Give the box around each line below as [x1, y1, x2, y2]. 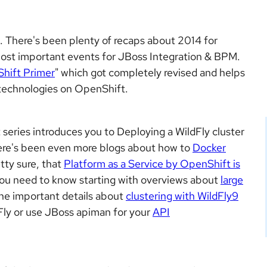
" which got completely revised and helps [55, 66, 245, 79]
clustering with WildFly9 [126, 189, 238, 203]
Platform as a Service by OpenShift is [64, 157, 240, 170]
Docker [193, 141, 226, 154]
